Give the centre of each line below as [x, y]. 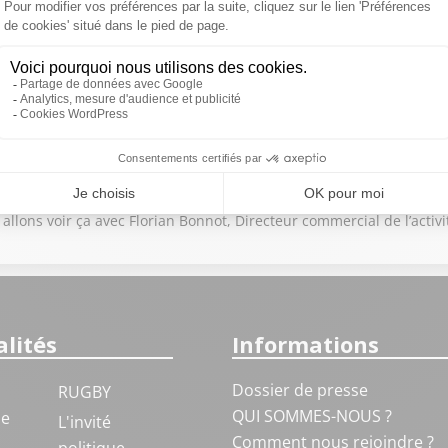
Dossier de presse [299, 390]
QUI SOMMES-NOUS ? [311, 416]
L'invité [84, 422]
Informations [305, 344]
